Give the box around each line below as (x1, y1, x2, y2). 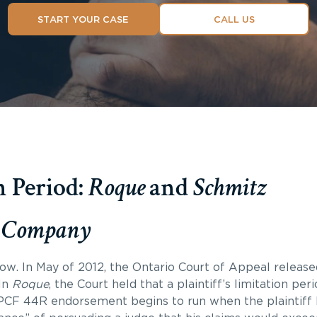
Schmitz (192, 171, 267, 204)
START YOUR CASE (38, 15, 129, 25)
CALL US (213, 15, 255, 25)
